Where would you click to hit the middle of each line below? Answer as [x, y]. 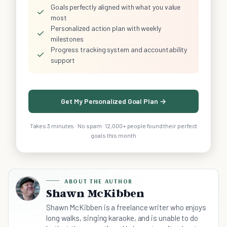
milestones [67, 39]
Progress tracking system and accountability [119, 49]
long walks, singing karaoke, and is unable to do [122, 218]
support [63, 60]
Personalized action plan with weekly [106, 28]
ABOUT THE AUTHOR [99, 181]
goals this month [113, 135]
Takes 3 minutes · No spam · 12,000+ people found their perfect [113, 125]
